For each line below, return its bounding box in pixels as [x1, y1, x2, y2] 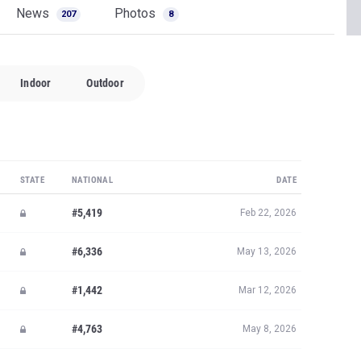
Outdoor [86, 77, 124, 89]
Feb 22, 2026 [240, 207, 297, 218]
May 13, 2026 [237, 246, 297, 257]
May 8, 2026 [243, 323, 297, 334]
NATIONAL [72, 175, 114, 185]
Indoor [20, 77, 52, 89]
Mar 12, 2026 [239, 284, 297, 296]
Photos [114, 6, 159, 21]
